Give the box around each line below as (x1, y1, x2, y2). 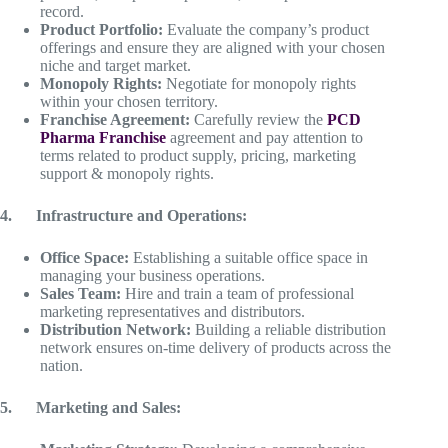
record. (40, 2, 84, 20)
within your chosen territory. (40, 92, 218, 110)
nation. (40, 356, 83, 374)
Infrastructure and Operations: (36, 206, 247, 224)
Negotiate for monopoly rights (166, 74, 356, 92)
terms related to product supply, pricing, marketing (40, 146, 356, 164)
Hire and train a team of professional (125, 284, 354, 302)
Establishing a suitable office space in (133, 248, 368, 266)
